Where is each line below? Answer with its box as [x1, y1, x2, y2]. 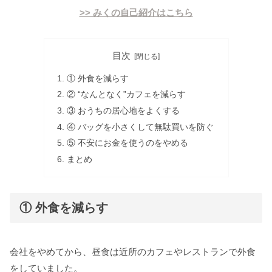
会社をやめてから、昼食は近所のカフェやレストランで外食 [10, 246, 256, 257]
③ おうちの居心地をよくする [66, 106, 180, 116]
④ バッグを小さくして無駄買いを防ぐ [66, 122, 214, 132]
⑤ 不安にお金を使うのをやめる [66, 138, 188, 148]
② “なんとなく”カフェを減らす [66, 90, 186, 100]
